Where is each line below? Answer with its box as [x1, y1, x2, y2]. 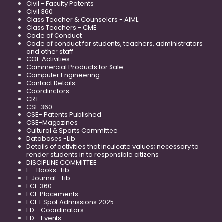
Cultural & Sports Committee [26, 125, 118, 135]
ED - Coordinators [26, 205, 84, 215]
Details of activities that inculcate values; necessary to [26, 141, 199, 151]
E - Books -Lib [26, 165, 69, 175]
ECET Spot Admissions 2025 [26, 197, 114, 207]
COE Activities [26, 54, 70, 64]
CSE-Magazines [26, 117, 78, 127]
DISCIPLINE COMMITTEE [26, 157, 97, 167]
